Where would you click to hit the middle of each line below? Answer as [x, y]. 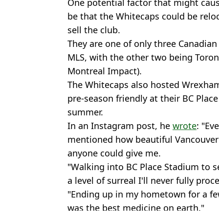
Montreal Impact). [105, 71]
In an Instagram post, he [120, 125]
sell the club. [94, 30]
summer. [85, 112]
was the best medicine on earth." [136, 208]
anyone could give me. [114, 153]
